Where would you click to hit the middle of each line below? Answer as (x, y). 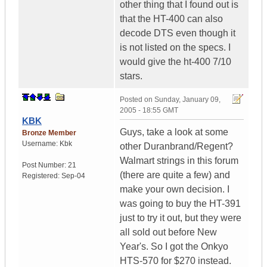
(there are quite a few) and (175, 175)
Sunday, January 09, (187, 100)
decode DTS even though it (178, 33)
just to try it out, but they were (181, 218)
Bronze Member (49, 133)
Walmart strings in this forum (179, 161)
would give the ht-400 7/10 (176, 62)
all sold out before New (168, 232)
